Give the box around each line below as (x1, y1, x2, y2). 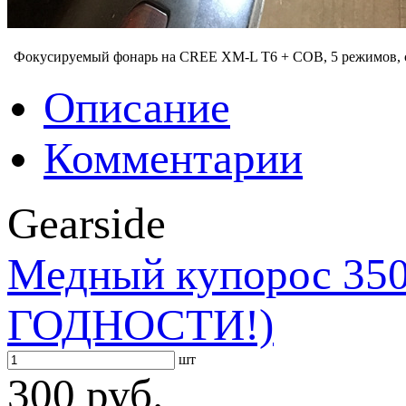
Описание (43, 82, 230, 132)
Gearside (7, 198, 166, 248)
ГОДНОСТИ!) (7, 300, 274, 350)
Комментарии (43, 133, 303, 183)
